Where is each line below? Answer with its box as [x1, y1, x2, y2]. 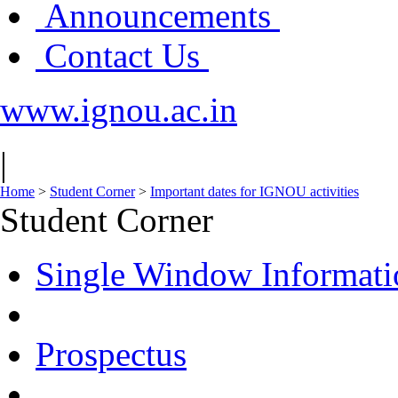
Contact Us [36, 36, 209, 75]
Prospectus [36, 335, 187, 373]
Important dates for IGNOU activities [150, 184, 359, 199]
